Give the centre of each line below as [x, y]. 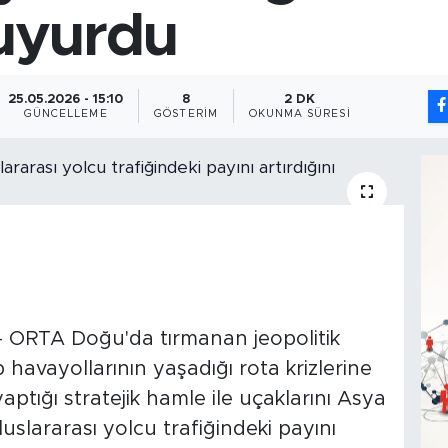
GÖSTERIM [186, 113]
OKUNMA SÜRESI [299, 113]
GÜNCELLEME [65, 113]
